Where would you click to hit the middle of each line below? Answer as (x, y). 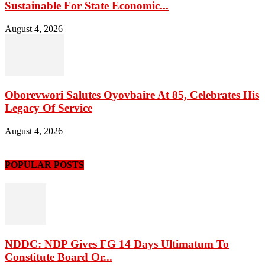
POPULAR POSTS (44, 165)
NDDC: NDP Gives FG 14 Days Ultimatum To (117, 244)
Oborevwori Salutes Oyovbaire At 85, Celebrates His (132, 95)
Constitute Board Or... (59, 257)
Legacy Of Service (49, 108)
